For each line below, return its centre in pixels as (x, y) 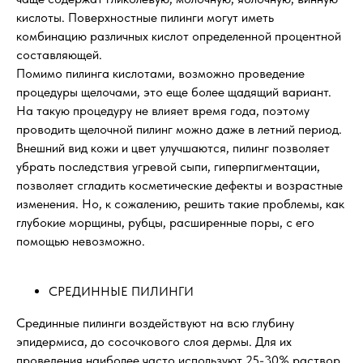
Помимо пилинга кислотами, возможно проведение (160, 74)
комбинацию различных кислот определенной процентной (179, 36)
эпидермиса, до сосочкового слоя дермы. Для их (154, 342)
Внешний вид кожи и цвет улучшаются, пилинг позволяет (173, 148)
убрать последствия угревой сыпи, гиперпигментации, (168, 167)
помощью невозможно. (81, 241)
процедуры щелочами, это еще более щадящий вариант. (174, 92)
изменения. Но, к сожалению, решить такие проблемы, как (180, 204)
